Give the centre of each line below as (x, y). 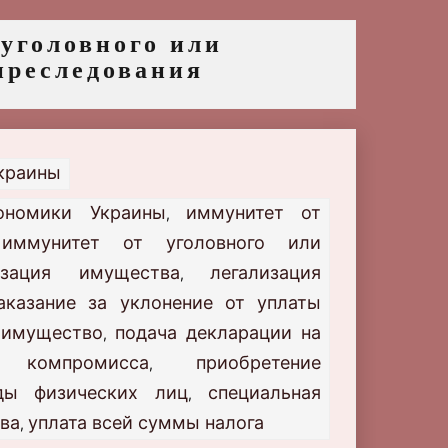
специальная (265, 393)
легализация (265, 273)
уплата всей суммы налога (146, 423)
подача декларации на (218, 333)
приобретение (258, 363)
